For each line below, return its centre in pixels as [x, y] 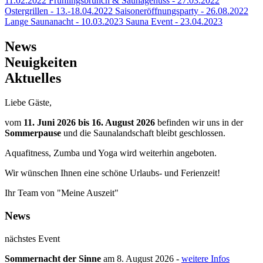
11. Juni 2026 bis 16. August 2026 [89, 123]
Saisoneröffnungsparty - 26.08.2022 [181, 11]
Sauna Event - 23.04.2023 [173, 21]
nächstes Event [32, 238]
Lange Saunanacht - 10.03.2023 [64, 21]
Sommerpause [33, 133]
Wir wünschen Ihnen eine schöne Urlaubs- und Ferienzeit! [112, 173]
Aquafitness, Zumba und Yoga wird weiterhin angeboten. [111, 153]
